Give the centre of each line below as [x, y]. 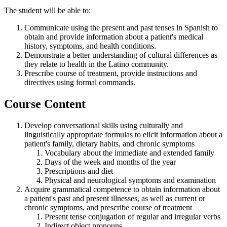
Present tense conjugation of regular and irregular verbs [133, 216]
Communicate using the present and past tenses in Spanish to [121, 27]
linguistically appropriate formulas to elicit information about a [123, 134]
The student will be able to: [47, 10]
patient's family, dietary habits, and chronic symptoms [109, 143]
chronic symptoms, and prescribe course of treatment [108, 207]
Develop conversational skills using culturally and [104, 125]
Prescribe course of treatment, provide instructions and [111, 73]
